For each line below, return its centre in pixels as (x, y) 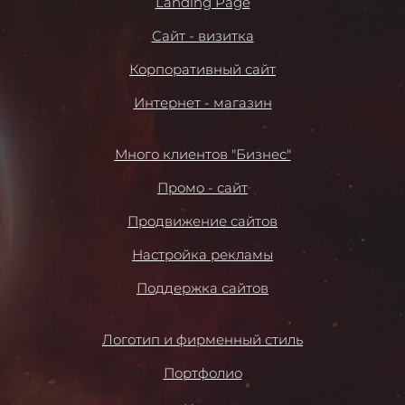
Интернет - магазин (202, 103)
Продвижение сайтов (202, 221)
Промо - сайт (202, 188)
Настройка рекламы (202, 255)
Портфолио (202, 373)
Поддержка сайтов (202, 288)
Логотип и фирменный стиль (202, 340)
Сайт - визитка (202, 36)
